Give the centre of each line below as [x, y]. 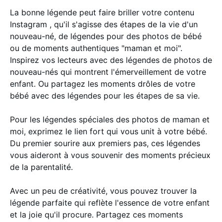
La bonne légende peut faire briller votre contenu [102, 12]
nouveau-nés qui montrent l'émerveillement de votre [108, 72]
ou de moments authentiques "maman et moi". [96, 48]
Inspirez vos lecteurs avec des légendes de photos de [111, 60]
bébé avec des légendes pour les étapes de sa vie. [105, 95]
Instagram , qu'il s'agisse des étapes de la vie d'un [104, 24]
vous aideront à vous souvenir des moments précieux [110, 155]
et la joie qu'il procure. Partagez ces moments [96, 214]
